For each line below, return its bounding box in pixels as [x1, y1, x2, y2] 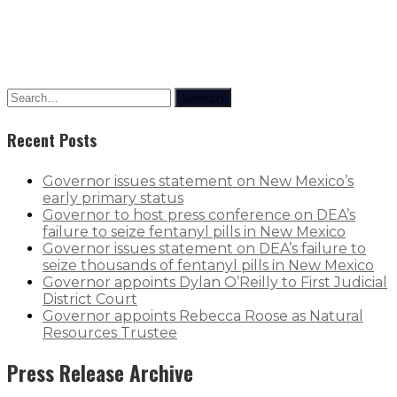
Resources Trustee [43, 323, 177, 341]
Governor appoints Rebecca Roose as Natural [43, 307, 363, 324]
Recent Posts [7, 128, 97, 152]
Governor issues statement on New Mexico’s [43, 172, 354, 190]
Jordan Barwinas [6, 3, 107, 19]
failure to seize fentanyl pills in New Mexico [43, 222, 346, 240]
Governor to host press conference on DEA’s [43, 206, 355, 223]
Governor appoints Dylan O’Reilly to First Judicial [43, 273, 387, 291]
